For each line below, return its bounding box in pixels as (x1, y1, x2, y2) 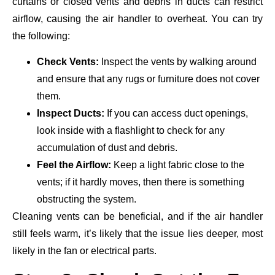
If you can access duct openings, (107, 108, 248, 119)
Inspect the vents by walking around (101, 56, 257, 68)
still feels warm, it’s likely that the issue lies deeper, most (12, 228, 263, 239)
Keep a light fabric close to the (114, 160, 244, 171)
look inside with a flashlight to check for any (37, 125, 225, 136)
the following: (12, 30, 70, 41)
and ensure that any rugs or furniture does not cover (37, 74, 260, 85)
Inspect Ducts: (37, 108, 107, 119)
